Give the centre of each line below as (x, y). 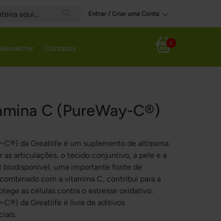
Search (77, 25)
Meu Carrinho (169, 50)
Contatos (60, 48)
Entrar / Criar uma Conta (124, 14)
